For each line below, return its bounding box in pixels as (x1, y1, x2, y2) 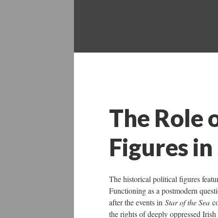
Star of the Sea (165, 197, 212, 207)
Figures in (109, 133, 217, 161)
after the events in (109, 197, 165, 207)
